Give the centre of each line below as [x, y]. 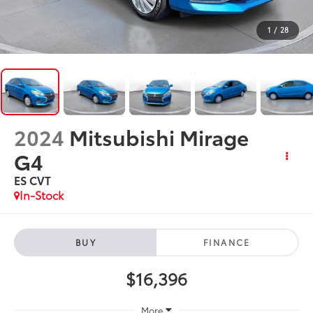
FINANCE [227, 242]
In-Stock [42, 194]
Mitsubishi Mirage [159, 136]
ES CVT [33, 180]
